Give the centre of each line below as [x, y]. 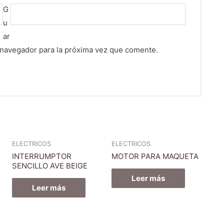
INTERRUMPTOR [41, 156]
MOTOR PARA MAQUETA [155, 156]
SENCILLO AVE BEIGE [49, 165]
